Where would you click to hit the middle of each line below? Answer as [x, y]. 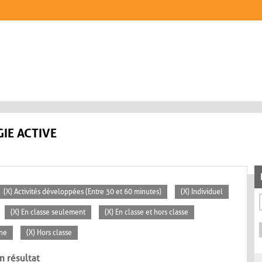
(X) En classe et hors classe [146, 213]
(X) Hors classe [49, 233]
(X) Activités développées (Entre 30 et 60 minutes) [82, 192]
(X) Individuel [202, 192]
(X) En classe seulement [48, 213]
